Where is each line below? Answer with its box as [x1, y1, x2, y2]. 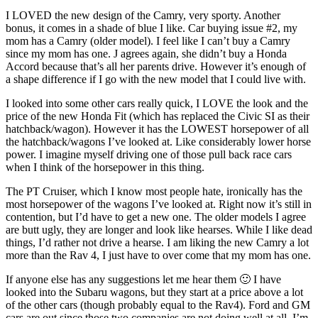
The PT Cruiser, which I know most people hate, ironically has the [6, 185, 302, 197]
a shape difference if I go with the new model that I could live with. [6, 72, 306, 85]
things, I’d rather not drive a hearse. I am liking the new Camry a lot [6, 236, 309, 248]
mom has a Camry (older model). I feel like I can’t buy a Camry [6, 34, 290, 47]
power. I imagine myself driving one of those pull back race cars [6, 148, 292, 160]
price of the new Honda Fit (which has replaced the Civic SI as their [6, 109, 309, 122]
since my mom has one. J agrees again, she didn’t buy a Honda [6, 47, 287, 60]
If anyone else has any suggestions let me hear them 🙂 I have [6, 273, 281, 285]
